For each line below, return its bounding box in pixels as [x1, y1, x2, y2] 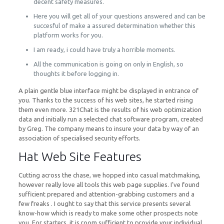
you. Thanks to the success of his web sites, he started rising [18, 96, 193, 103]
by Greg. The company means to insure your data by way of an [18, 125, 199, 132]
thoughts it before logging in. [33, 70, 119, 77]
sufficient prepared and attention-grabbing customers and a [18, 190, 194, 197]
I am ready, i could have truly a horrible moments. [33, 46, 175, 53]
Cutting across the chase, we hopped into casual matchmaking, [18, 171, 200, 178]
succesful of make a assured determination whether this [33, 22, 195, 29]
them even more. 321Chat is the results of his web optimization [18, 106, 201, 113]
